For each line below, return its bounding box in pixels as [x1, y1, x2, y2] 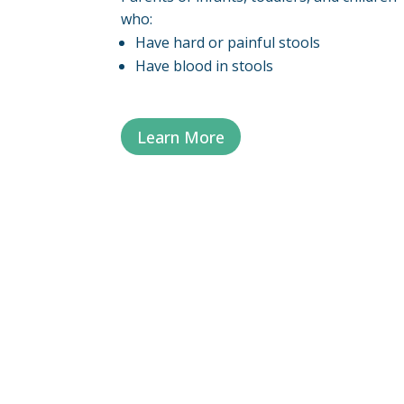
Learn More [137, 125, 225, 148]
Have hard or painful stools [135, 32, 321, 52]
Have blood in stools [135, 55, 274, 76]
